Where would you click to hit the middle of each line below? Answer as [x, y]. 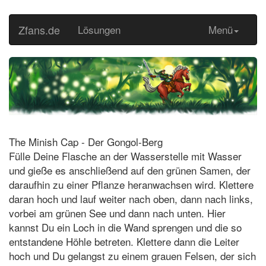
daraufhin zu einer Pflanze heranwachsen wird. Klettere [131, 184]
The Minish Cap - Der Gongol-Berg [86, 141]
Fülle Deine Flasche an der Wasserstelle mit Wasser [125, 156]
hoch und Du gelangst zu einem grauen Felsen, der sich [132, 255]
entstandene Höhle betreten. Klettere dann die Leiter [124, 241]
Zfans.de [39, 30]
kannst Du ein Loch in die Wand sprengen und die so [125, 227]
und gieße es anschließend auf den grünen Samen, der [130, 170]
